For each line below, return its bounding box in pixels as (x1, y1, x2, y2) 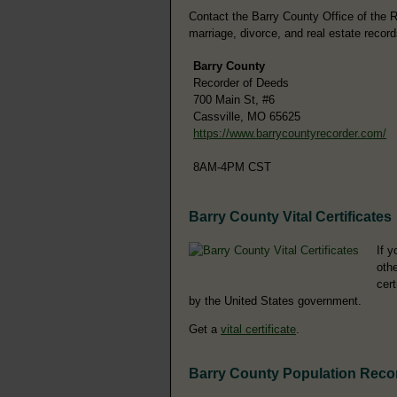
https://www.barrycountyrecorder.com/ (193, 126, 386, 140)
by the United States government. (189, 293, 362, 307)
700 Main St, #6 (193, 92, 275, 106)
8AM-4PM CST (193, 160, 271, 174)
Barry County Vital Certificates (189, 208, 392, 224)
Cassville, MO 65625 (193, 109, 300, 123)
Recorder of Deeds (193, 75, 289, 90)
